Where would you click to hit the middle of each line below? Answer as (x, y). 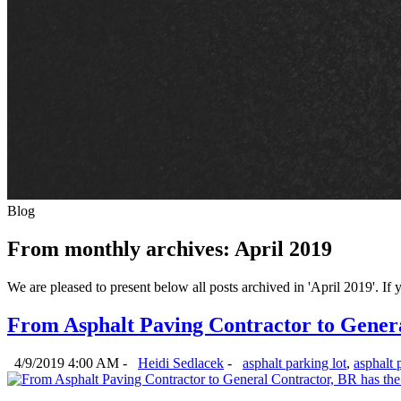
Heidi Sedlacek (181, 363)
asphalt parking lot (294, 363)
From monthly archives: (119, 248)
